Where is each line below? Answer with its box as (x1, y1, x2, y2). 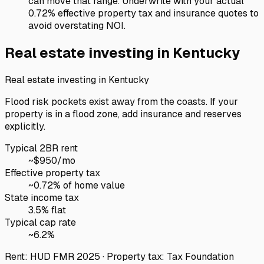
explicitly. (5, 120, 45, 133)
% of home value (53, 179, 125, 192)
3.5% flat (28, 203, 66, 216)
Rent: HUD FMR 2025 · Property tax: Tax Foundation (5, 250, 234, 263)
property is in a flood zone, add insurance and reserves (5, 107, 242, 120)
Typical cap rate (5, 216, 76, 229)
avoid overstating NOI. (28, 19, 126, 32)
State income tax (5, 191, 79, 204)
